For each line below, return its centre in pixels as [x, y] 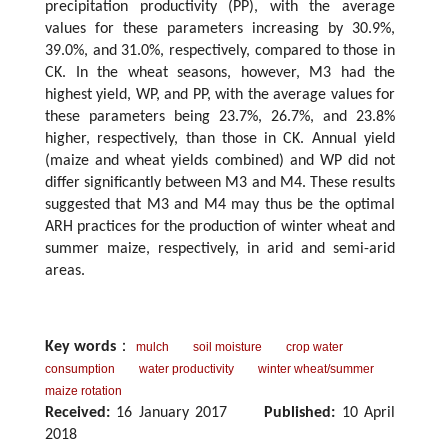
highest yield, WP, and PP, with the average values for [220, 95]
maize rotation [83, 391]
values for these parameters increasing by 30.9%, [220, 29]
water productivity [186, 369]
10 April [365, 413]
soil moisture [227, 347]
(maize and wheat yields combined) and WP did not [220, 161]
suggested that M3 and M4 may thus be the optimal [220, 205]
